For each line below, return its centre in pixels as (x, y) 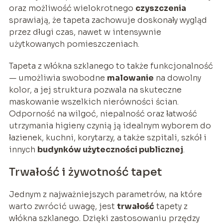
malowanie (130, 78)
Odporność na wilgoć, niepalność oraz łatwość (103, 113)
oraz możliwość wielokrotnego (72, 8)
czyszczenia (161, 8)
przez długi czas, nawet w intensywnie (85, 32)
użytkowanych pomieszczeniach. (74, 44)
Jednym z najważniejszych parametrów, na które (105, 194)
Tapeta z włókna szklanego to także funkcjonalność (111, 66)
